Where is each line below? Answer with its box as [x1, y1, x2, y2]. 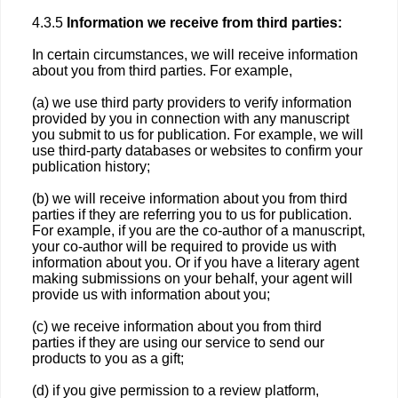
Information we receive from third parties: [67, 15, 342, 30]
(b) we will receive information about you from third [32, 191, 347, 206]
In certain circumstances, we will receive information [32, 47, 358, 62]
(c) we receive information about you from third [32, 319, 322, 334]
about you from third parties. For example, [32, 63, 292, 78]
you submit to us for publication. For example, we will [32, 127, 363, 142]
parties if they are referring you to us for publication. [32, 207, 352, 222]
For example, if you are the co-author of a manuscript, [32, 223, 365, 238]
